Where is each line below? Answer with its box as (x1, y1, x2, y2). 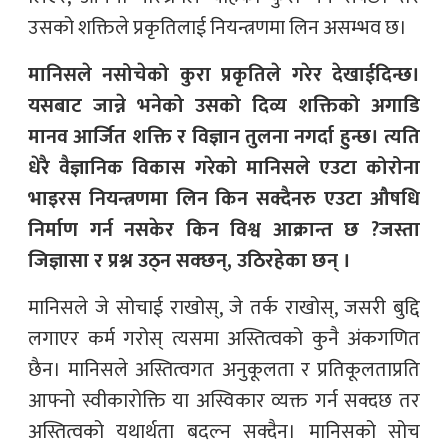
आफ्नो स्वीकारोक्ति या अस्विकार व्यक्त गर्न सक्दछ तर (28, 383, 420, 418)
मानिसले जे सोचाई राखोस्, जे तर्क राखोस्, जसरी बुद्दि (28, 290, 420, 325)
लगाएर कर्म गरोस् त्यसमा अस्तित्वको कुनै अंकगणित (28, 321, 420, 356)
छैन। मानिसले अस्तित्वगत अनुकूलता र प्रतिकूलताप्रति (28, 352, 420, 387)
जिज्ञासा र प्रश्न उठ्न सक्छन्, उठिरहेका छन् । (28, 243, 351, 278)
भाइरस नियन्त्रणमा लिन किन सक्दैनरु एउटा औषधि (28, 181, 420, 216)
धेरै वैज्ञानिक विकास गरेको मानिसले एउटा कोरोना (28, 150, 420, 185)
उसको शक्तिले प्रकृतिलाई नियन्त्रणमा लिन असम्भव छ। (28, 10, 407, 45)
